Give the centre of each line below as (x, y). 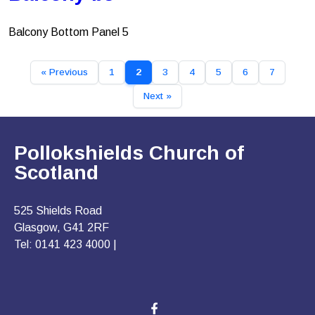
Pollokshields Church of (129, 153)
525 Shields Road (58, 211)
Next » (157, 96)
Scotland (56, 173)
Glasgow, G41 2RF (62, 227)
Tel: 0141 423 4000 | (67, 244)
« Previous (64, 72)
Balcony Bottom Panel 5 (69, 32)
